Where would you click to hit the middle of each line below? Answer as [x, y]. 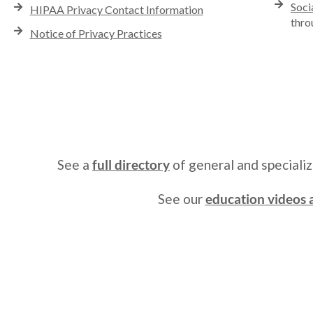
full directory [131, 165]
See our [181, 199]
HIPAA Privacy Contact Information [116, 10]
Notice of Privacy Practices [96, 34]
